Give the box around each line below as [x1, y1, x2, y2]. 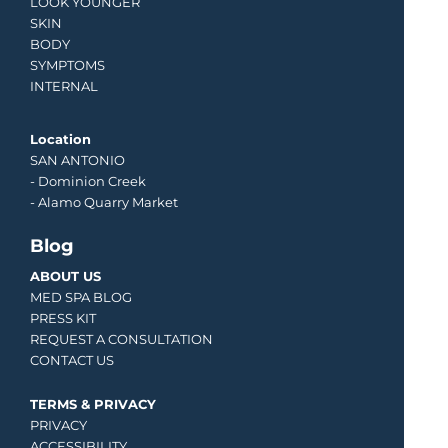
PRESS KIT [30, 311, 96, 327]
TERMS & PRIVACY [30, 396, 156, 412]
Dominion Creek [38, 173, 146, 189]
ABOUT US [30, 269, 101, 285]
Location [30, 131, 91, 147]
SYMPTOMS [30, 57, 105, 73]
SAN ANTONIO [30, 152, 125, 168]
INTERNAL [30, 78, 98, 94]
